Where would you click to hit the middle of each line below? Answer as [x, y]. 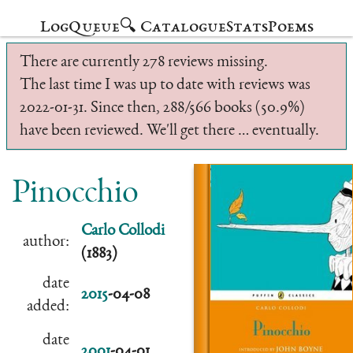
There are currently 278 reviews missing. [144, 63]
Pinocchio [75, 195]
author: [46, 242]
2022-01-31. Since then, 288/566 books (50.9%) [162, 108]
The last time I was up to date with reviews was [165, 85]
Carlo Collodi [123, 231]
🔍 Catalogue [173, 28]
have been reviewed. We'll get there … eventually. [169, 131]
